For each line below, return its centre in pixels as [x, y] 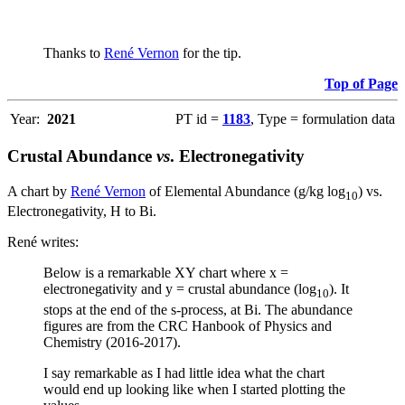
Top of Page [361, 83]
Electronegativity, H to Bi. [82, 212]
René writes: [43, 242]
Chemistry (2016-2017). [112, 342]
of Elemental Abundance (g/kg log [245, 192]
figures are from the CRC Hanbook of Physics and [188, 325]
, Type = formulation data [323, 118]
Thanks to [74, 52]
